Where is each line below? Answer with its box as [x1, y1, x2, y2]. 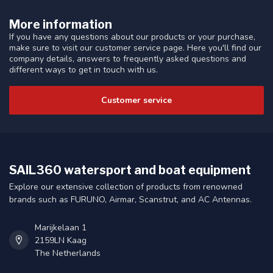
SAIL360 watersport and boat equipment [9, 162, 251, 177]
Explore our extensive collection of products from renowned [9, 180, 243, 193]
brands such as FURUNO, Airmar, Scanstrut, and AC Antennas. [9, 193, 252, 205]
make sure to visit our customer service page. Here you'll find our [9, 41, 261, 54]
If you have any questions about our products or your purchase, [9, 30, 255, 43]
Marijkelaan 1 [35, 221, 87, 233]
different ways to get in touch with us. [9, 63, 158, 76]
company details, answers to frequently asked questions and [9, 52, 246, 65]
